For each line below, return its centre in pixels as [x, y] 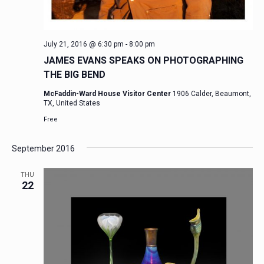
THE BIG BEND [74, 75]
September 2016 [43, 149]
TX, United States [72, 103]
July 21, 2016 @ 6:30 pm [83, 44]
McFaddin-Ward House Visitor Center [108, 94]
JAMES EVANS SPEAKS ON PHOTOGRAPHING [143, 61]
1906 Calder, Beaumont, [212, 94]
